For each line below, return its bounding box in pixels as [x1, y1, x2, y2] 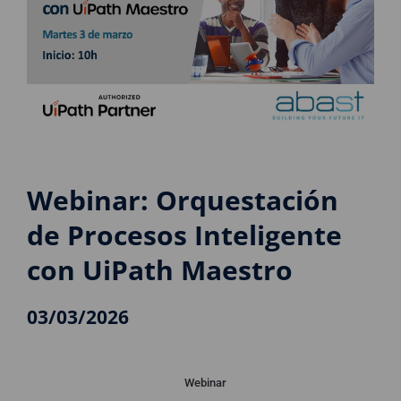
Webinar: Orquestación [27, 182, 338, 219]
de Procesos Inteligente [27, 217, 342, 254]
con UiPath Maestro [27, 252, 293, 289]
